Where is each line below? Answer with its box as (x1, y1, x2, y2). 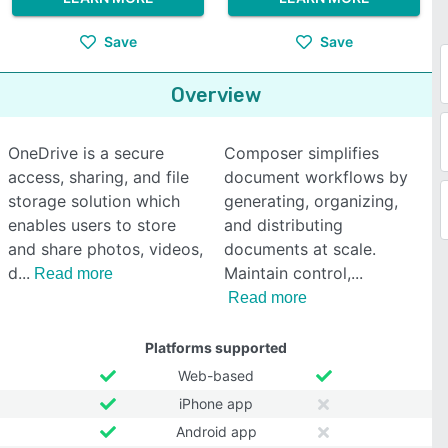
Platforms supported (145, 339, 287, 356)
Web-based (178, 367, 254, 384)
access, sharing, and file (8, 167, 189, 187)
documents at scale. (224, 239, 376, 259)
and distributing (224, 215, 343, 235)
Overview (171, 83, 261, 107)
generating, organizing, (224, 191, 398, 211)
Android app (175, 423, 257, 440)
